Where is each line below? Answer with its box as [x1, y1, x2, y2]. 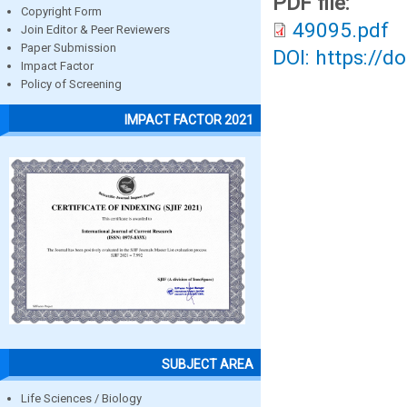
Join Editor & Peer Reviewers [21, 23, 170, 37]
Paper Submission [21, 41, 116, 55]
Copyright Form [21, 5, 102, 19]
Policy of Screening [21, 77, 122, 92]
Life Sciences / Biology [21, 391, 142, 405]
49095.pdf [293, 18, 389, 43]
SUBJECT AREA [162, 356, 253, 372]
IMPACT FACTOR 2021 [124, 112, 253, 127]
